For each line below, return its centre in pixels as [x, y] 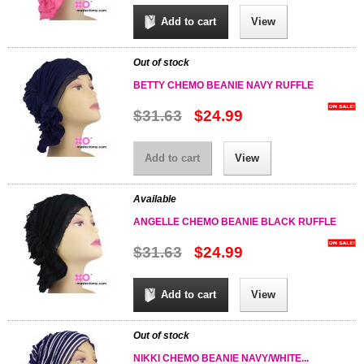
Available [154, 199]
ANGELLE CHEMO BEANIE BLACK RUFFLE [234, 222]
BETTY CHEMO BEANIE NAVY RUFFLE [223, 85]
